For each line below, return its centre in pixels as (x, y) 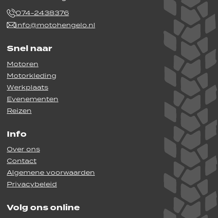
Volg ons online (43, 208)
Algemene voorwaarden (51, 173)
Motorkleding (32, 75)
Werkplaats (27, 87)
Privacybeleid (32, 184)
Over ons (23, 149)
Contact (22, 161)
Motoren (23, 64)
